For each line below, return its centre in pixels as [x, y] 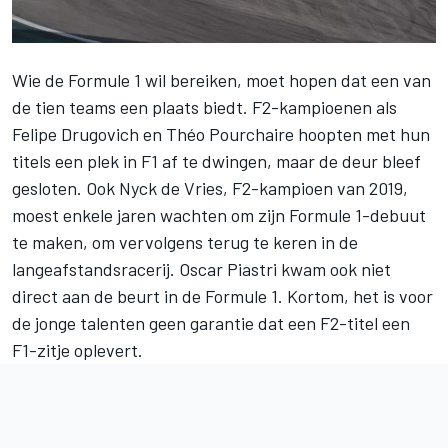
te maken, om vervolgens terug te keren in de [185, 241]
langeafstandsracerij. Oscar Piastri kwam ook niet [201, 268]
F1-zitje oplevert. [77, 349]
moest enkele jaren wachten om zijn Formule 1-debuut [219, 214]
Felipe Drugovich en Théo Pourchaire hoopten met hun [221, 133]
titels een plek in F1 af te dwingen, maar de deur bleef [216, 160]
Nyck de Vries [171, 187]
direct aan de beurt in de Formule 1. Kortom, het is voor [222, 295]
